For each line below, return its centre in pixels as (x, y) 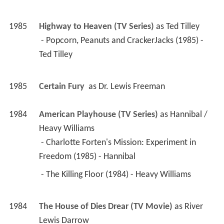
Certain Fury (62, 87)
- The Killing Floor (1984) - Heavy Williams (117, 175)
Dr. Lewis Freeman (131, 87)
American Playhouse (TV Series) (98, 115)
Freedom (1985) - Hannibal (88, 157)
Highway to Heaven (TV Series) (96, 27)
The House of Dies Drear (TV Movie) (105, 207)
